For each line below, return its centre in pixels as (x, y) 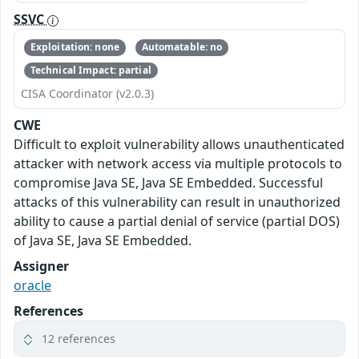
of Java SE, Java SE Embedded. (103, 240)
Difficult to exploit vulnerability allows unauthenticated (179, 144)
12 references (79, 338)
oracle (32, 285)
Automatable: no (182, 47)
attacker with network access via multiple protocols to (178, 163)
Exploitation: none (75, 47)
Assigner (41, 266)
